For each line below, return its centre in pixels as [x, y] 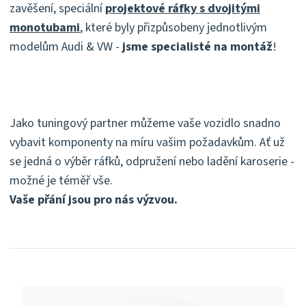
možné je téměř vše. [61, 181]
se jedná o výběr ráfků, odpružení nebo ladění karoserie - [152, 162]
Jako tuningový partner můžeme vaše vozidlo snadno [145, 124]
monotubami [45, 28]
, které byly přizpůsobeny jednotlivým [173, 28]
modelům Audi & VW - [66, 47]
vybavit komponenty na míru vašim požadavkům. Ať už [147, 143]
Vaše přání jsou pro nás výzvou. [94, 200]
